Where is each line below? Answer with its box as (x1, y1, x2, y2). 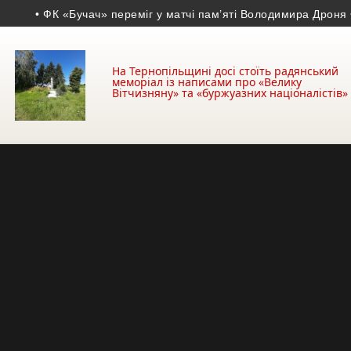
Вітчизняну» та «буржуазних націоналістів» (112, 85, 348, 100)
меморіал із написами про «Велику (112, 74, 302, 89)
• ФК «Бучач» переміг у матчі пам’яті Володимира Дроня (3, 8, 315, 20)
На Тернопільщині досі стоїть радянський (112, 63, 338, 78)
